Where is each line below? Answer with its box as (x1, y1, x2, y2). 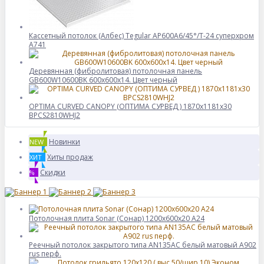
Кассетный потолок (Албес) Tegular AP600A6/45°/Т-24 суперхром (29, 31, 254, 41)
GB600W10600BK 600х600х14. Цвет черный (29, 75, 177, 85)
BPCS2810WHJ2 (29, 110, 80, 120)
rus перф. (29, 249, 61, 259)
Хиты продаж (47, 152, 93, 162)
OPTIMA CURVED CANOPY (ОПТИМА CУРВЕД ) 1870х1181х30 (29, 101, 232, 111)
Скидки (40, 167, 65, 177)
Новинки (49, 137, 80, 147)
